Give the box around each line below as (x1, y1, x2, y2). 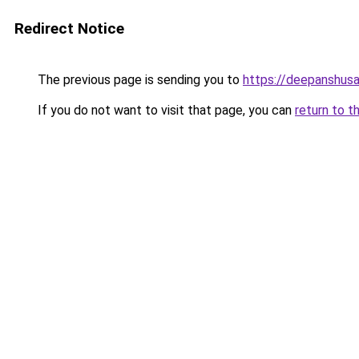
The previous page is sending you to (34, 72, 243, 87)
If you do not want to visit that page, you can (34, 103, 295, 118)
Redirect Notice (14, 19, 124, 38)
